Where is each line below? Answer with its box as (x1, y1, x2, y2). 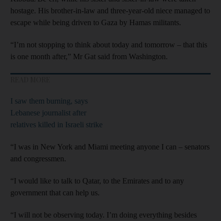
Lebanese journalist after (10, 108, 86, 117)
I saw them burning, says (10, 96, 88, 105)
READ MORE (10, 74, 50, 84)
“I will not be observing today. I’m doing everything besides (10, 210, 197, 219)
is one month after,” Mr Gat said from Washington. (10, 52, 168, 61)
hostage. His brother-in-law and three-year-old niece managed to (10, 6, 210, 15)
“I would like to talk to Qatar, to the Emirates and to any (10, 176, 184, 185)
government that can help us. (10, 188, 100, 197)
